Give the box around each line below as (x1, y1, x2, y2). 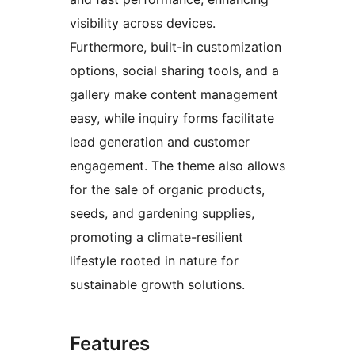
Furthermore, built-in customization (70, 39, 281, 55)
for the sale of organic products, (70, 181, 265, 198)
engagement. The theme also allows (70, 158, 285, 174)
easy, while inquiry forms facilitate (70, 110, 274, 127)
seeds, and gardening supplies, (70, 205, 254, 222)
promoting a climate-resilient (70, 229, 243, 246)
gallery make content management (70, 86, 278, 103)
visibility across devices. (70, 15, 216, 32)
